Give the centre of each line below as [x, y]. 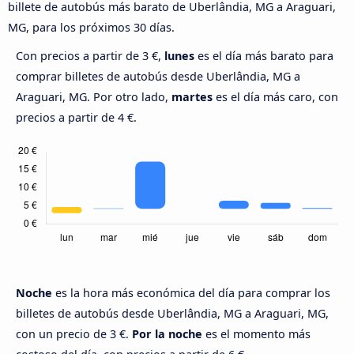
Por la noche [167, 334]
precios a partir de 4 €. [76, 118]
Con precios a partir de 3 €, [90, 56]
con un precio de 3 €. [74, 334]
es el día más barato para [264, 56]
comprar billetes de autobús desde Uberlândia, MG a [158, 77]
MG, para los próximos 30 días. [91, 28]
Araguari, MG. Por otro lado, [94, 97]
